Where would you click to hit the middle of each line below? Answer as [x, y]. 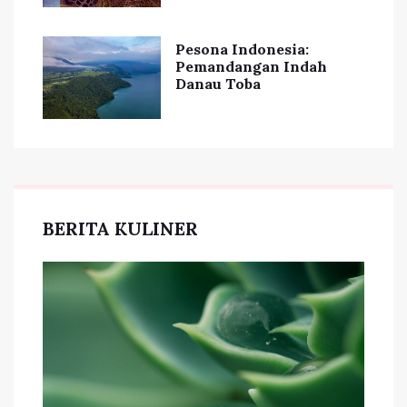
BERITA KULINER [120, 229]
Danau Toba [218, 84]
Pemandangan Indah [251, 67]
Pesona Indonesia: [242, 50]
